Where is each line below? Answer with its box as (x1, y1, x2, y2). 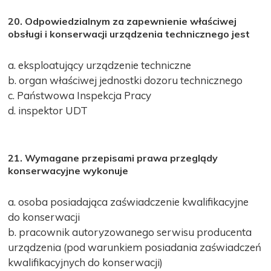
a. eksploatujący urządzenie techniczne (8, 58, 192, 71)
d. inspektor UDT (8, 103, 88, 117)
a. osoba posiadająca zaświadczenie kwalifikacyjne (8, 195, 249, 208)
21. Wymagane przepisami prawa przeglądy (8, 151, 218, 164)
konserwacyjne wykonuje (8, 164, 129, 177)
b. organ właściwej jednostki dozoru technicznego (8, 73, 243, 87)
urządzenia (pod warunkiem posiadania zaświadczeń (8, 240, 262, 253)
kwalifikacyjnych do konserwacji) (8, 255, 163, 269)
